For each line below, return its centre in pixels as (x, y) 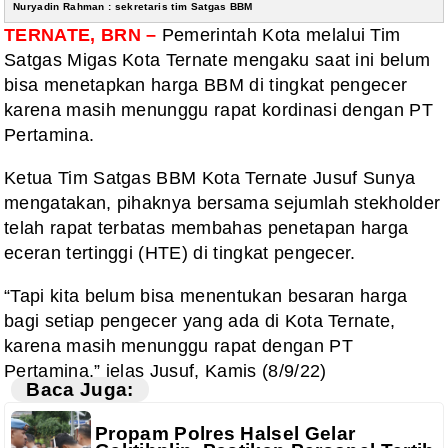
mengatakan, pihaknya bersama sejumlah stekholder (222, 203)
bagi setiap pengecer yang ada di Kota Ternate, (200, 321)
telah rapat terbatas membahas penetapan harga (206, 228)
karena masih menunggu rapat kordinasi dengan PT (219, 110)
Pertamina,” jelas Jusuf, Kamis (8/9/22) (165, 371)
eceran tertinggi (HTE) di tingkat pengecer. (180, 253)
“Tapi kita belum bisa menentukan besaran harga (206, 296)
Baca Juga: (80, 389)
